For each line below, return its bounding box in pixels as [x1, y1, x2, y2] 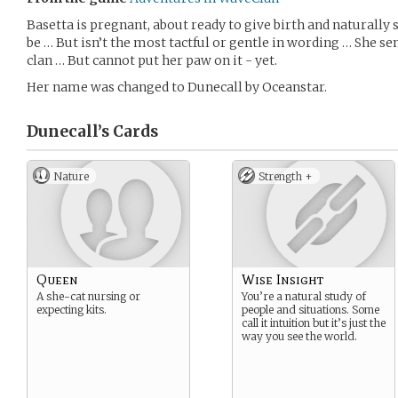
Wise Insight [242, 271, 323, 288]
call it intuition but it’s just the [242, 316, 386, 330]
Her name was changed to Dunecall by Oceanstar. [27, 79, 327, 95]
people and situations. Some [242, 303, 379, 316]
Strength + [259, 170, 313, 183]
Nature [53, 170, 89, 183]
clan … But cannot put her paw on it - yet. [27, 52, 277, 68]
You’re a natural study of [242, 290, 366, 303]
